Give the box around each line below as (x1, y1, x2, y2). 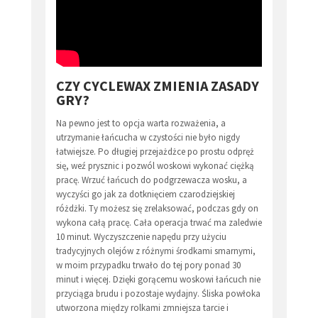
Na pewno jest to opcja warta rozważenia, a (56, 116, 226, 129)
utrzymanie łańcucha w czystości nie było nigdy (56, 131, 240, 143)
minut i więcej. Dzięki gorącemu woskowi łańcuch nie (56, 273, 261, 285)
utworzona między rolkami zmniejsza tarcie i (56, 301, 229, 314)
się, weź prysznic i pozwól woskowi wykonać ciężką (56, 159, 254, 172)
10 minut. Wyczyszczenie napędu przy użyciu (56, 230, 226, 243)
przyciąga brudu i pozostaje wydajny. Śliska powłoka (56, 287, 261, 300)
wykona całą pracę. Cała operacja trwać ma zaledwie (56, 216, 262, 229)
